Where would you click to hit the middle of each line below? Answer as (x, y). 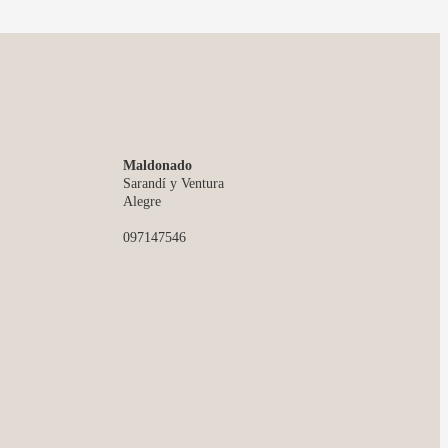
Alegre (142, 201)
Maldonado (157, 165)
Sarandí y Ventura (173, 183)
